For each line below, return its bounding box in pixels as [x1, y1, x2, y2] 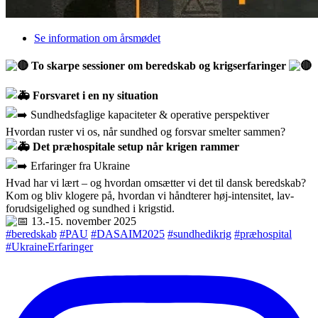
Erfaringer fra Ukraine [28, 160, 130, 172]
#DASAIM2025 [91, 228, 165, 241]
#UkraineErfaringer [6, 241, 93, 253]
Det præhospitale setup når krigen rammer [30, 141, 239, 153]
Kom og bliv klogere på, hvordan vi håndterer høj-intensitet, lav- [6, 190, 294, 202]
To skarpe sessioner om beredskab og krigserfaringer [28, 60, 289, 72]
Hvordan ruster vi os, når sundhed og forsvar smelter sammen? [6, 126, 285, 138]
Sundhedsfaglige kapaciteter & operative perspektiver [28, 109, 269, 121]
